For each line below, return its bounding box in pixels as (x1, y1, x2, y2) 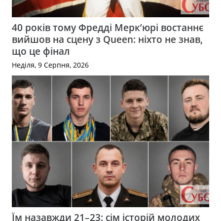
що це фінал (12, 44, 70, 58)
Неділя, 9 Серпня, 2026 (12, 60, 89, 70)
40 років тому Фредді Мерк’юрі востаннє (12, 21, 204, 35)
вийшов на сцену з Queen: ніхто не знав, (12, 33, 203, 46)
